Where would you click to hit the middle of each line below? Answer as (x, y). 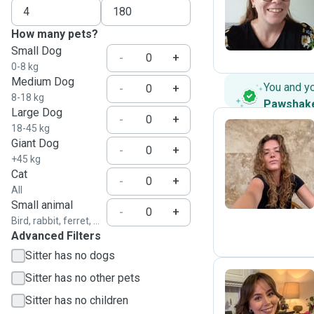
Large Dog (37, 112)
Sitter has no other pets (83, 278)
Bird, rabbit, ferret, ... (55, 221)
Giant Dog (35, 143)
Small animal (42, 205)
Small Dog (36, 51)
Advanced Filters (56, 236)
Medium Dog (43, 82)
